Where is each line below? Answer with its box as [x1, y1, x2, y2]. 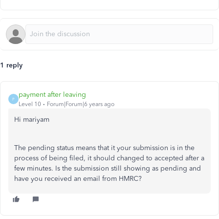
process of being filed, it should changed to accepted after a [14, 154, 204, 162]
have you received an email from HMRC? [14, 175, 142, 183]
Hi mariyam [14, 115, 49, 124]
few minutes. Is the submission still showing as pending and [14, 164, 201, 173]
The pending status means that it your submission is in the [14, 144, 195, 152]
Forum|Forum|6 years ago [47, 101, 114, 108]
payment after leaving [19, 90, 86, 99]
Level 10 [19, 101, 41, 108]
